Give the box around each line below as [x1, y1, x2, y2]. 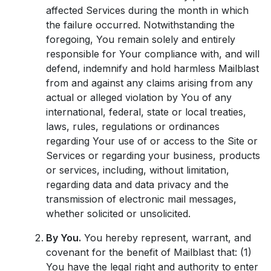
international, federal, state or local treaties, [46, 106, 246, 118]
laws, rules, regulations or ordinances [46, 120, 220, 132]
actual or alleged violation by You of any [46, 91, 232, 103]
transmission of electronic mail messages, [46, 193, 237, 205]
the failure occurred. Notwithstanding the [46, 19, 235, 31]
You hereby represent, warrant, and [81, 232, 251, 244]
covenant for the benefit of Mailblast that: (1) [46, 246, 252, 258]
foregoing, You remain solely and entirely [46, 33, 235, 45]
